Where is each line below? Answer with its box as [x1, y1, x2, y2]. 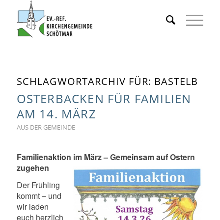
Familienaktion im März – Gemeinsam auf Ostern [16, 151, 195, 163]
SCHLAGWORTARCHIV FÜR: [16, 75, 154, 88]
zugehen [16, 162, 49, 173]
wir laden [16, 201, 49, 213]
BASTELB [154, 75, 198, 88]
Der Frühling [16, 179, 60, 191]
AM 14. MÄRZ [16, 106, 96, 122]
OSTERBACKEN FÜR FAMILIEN [16, 90, 192, 107]
